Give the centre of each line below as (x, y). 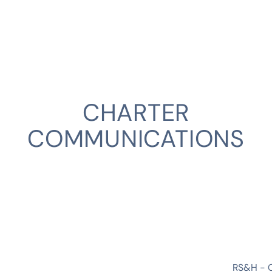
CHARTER (136, 112)
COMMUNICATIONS (136, 138)
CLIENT (34, 252)
